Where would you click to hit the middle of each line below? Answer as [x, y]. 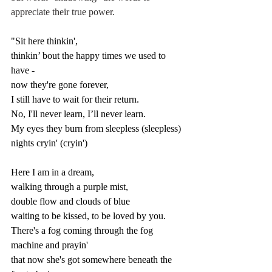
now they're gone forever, [60, 85]
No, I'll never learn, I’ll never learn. [78, 114]
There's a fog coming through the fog [83, 231]
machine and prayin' [49, 245]
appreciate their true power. [63, 12]
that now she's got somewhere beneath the [93, 260]
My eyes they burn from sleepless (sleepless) [97, 129]
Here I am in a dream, [53, 172]
